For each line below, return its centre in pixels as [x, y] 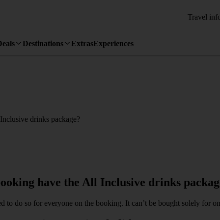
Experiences [113, 43]
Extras [82, 43]
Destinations [43, 43]
